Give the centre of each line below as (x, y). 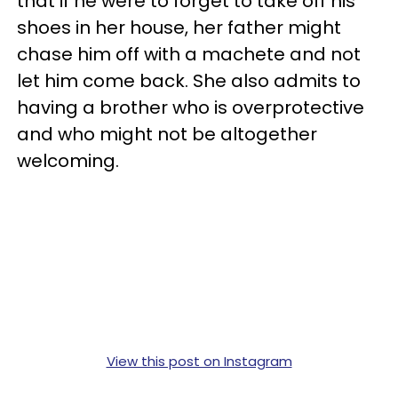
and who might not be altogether (167, 134)
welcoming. (72, 161)
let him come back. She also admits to (189, 81)
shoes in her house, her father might (179, 28)
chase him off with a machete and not (189, 54)
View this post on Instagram (199, 361)
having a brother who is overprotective (191, 107)
